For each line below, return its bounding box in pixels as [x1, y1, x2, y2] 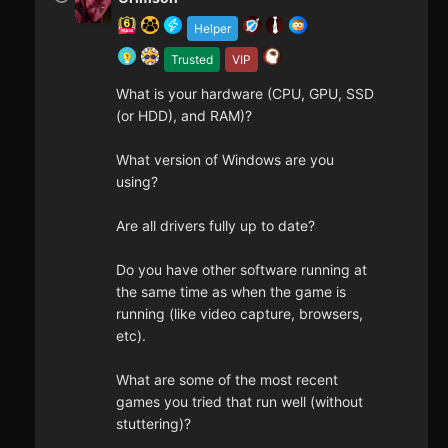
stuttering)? [116, 415, 191, 433]
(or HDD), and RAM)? [116, 107, 252, 125]
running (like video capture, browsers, [116, 305, 363, 323]
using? [116, 173, 158, 191]
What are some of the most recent [116, 371, 338, 389]
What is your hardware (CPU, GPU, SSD [116, 85, 374, 103]
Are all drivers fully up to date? [116, 217, 315, 235]
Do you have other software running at [116, 261, 367, 279]
